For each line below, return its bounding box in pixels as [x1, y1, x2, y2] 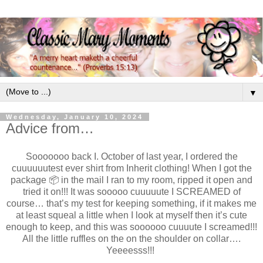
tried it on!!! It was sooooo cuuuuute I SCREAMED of [22, 186, 241, 197]
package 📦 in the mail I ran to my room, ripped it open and [11, 174, 252, 185]
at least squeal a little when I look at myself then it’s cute [16, 210, 247, 220]
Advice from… [6, 120, 94, 136]
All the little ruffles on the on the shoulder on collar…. [22, 233, 241, 244]
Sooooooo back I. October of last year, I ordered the [25, 151, 238, 161]
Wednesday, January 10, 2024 [6, 113, 143, 120]
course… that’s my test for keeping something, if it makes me [6, 198, 257, 208]
